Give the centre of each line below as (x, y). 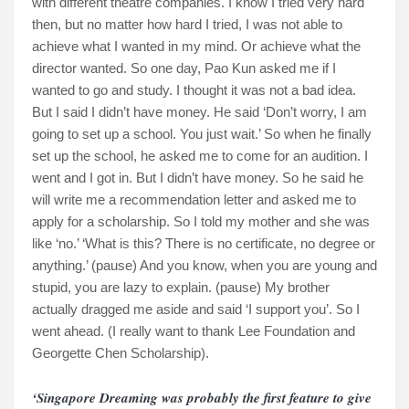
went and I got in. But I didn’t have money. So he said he (198, 178)
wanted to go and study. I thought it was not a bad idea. (194, 90)
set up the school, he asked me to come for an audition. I (200, 156)
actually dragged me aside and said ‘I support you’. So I (196, 309)
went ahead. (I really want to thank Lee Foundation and (194, 331)
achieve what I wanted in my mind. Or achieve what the (196, 47)
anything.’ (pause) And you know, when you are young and (204, 266)
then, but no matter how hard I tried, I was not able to (187, 25)
